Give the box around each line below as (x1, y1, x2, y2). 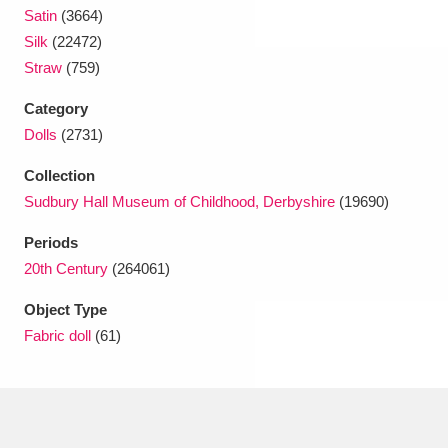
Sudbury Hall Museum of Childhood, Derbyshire (24, 193, 335, 210)
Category (24, 100, 88, 117)
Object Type (24, 301, 107, 318)
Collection (24, 167, 95, 184)
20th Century (24, 260, 108, 277)
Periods (24, 234, 78, 251)
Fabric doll (24, 327, 91, 344)
